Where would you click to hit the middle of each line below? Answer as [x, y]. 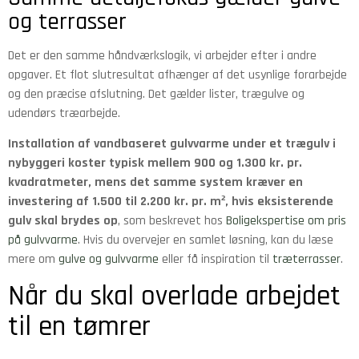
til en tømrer [79, 326]
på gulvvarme [43, 240]
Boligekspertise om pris [286, 221]
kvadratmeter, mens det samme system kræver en [155, 183]
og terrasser [67, 21]
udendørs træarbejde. [64, 113]
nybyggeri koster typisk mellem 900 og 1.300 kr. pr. [155, 163]
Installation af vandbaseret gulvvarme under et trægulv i [172, 144]
